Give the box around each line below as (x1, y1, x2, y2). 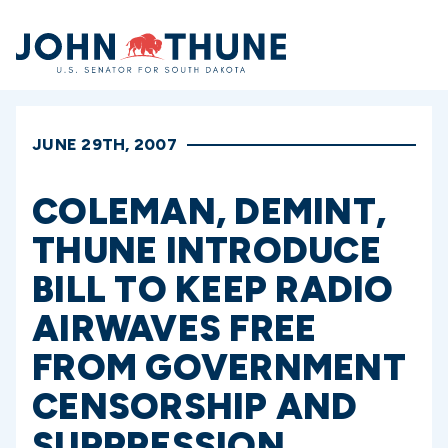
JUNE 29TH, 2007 (32, 135, 177, 154)
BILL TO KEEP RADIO (32, 268, 394, 311)
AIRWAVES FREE (32, 307, 317, 350)
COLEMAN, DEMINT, (32, 190, 386, 233)
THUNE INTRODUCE (32, 229, 381, 272)
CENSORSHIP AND (32, 385, 358, 428)
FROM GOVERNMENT (32, 346, 406, 389)
